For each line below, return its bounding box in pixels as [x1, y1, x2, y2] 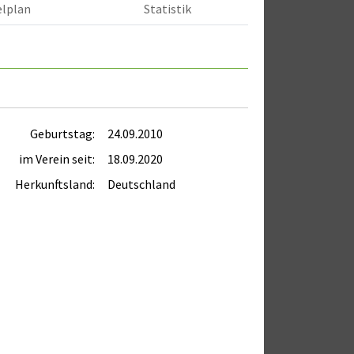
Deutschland [107, 175, 175, 192]
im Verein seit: [19, 150, 95, 167]
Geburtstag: [30, 125, 95, 141]
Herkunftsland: [15, 175, 95, 192]
